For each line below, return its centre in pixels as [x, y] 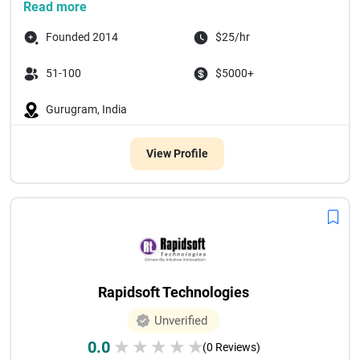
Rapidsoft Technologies [174, 292]
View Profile [177, 153]
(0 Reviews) [231, 347]
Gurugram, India [86, 109]
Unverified [181, 321]
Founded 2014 [82, 37]
